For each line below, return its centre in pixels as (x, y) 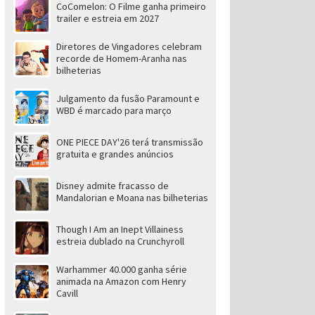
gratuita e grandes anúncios (115, 154)
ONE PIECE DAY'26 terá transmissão (129, 142)
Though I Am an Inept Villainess (120, 229)
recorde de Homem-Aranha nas (121, 58)
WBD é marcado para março (114, 110)
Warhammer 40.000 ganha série (121, 269)
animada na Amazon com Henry (121, 281)
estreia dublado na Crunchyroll (120, 241)
